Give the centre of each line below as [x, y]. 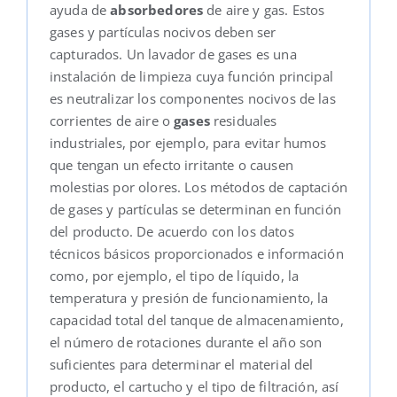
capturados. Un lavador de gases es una [173, 54]
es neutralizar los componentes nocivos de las [192, 98]
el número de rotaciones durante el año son [186, 342]
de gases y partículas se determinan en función [195, 209]
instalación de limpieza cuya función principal [191, 76]
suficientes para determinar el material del [181, 364]
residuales [245, 120]
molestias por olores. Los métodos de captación [198, 187]
